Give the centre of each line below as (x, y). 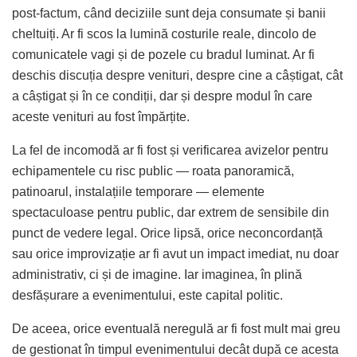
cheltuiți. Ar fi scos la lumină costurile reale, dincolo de (164, 33)
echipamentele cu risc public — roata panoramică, (153, 171)
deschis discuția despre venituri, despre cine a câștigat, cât (177, 75)
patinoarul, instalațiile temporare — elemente (138, 191)
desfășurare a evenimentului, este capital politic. (147, 295)
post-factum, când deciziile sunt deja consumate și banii (169, 13)
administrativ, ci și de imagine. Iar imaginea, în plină (157, 274)
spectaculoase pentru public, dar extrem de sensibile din (171, 212)
